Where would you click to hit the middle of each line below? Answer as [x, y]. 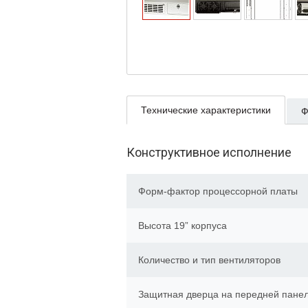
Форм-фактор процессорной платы [218, 191]
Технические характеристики [206, 110]
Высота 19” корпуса [183, 225]
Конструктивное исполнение [209, 152]
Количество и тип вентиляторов [209, 260]
